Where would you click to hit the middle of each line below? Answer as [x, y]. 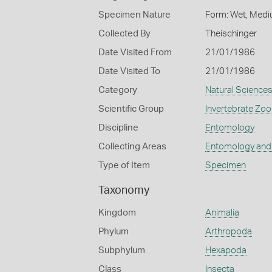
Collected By [124, 34]
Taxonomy [124, 191]
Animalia [222, 213]
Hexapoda [226, 250]
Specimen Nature [134, 15]
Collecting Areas [132, 147]
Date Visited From [135, 53]
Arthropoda [228, 232]
